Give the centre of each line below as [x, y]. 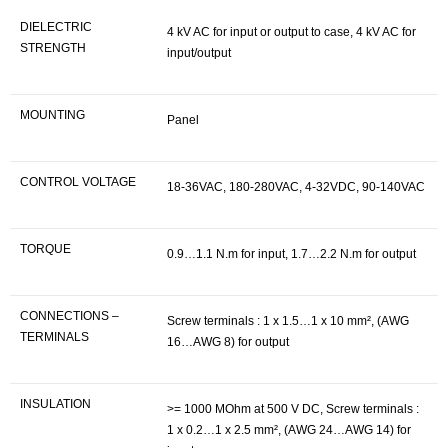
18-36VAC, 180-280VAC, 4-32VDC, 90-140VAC [296, 187]
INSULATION [55, 404]
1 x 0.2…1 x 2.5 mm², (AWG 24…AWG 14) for [289, 430]
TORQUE [45, 249]
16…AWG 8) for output [228, 342]
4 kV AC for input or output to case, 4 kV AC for [291, 32]
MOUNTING [52, 115]
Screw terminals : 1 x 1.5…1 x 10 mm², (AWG [288, 321]
